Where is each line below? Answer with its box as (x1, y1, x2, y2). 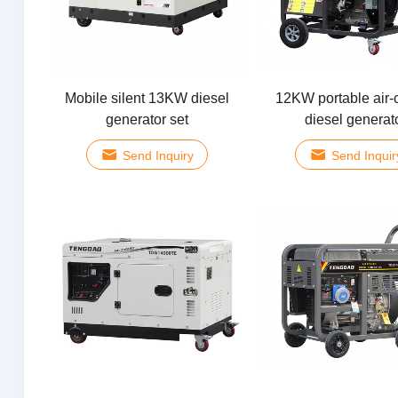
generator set (105, 112, 188, 128)
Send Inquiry (122, 148, 194, 163)
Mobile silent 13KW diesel (64, 91, 229, 107)
